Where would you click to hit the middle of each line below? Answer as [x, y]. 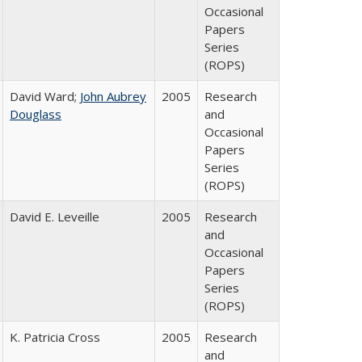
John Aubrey [113, 96]
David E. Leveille [55, 217]
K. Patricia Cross [55, 337]
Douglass [36, 114]
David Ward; [45, 96]
